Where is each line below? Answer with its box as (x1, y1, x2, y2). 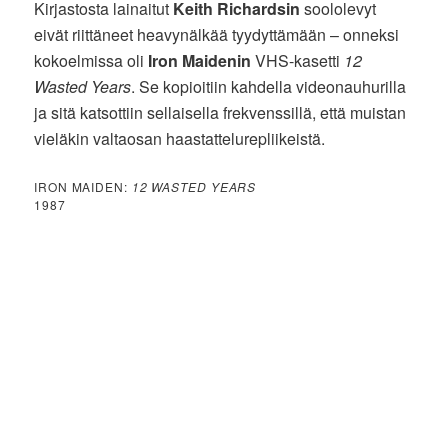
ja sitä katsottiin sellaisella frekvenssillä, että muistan (34, 100, 407, 124)
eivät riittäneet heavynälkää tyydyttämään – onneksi (34, 22, 400, 46)
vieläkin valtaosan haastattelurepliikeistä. (34, 126, 326, 150)
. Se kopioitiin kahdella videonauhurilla (131, 74, 407, 98)
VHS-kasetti (251, 48, 345, 72)
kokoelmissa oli (34, 48, 149, 72)
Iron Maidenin (148, 48, 252, 72)
